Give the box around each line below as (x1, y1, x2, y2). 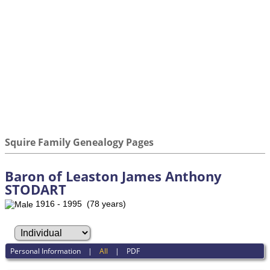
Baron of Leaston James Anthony (5, 167, 222, 185)
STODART (5, 180, 66, 198)
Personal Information (10, 245, 81, 256)
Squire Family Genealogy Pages (5, 136, 154, 149)
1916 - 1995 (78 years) (33, 199, 126, 209)
